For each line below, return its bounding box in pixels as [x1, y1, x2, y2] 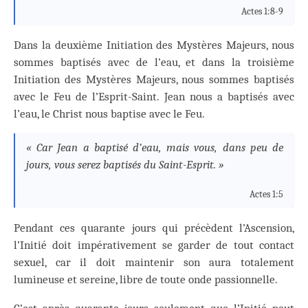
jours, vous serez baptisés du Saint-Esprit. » [26, 158, 224, 172]
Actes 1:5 [250, 188, 283, 200]
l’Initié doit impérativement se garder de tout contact [14, 238, 294, 252]
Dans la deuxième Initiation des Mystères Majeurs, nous [14, 38, 294, 52]
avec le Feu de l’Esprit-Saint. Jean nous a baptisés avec [14, 89, 294, 103]
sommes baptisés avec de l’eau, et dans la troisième [14, 55, 294, 69]
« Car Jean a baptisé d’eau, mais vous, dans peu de [26, 141, 283, 155]
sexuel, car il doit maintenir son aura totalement [14, 255, 294, 269]
